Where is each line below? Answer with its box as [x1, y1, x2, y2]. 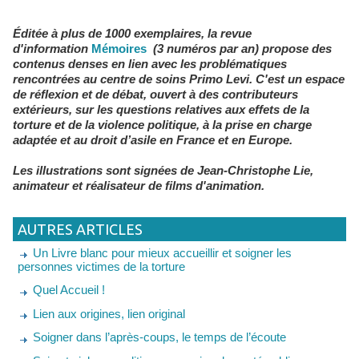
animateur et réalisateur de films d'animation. [13, 178, 264, 192]
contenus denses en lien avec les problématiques [13, 56, 287, 71]
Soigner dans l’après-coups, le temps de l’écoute [33, 330, 286, 345]
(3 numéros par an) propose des [150, 41, 332, 55]
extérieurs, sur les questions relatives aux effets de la [13, 102, 309, 116]
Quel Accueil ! [33, 283, 105, 297]
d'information [13, 41, 91, 55]
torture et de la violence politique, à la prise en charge [13, 117, 312, 131]
